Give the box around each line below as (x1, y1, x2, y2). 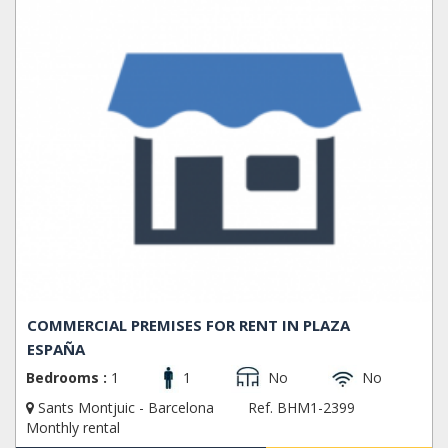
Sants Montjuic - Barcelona (34, 398, 218, 418)
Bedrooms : (26, 368, 107, 388)
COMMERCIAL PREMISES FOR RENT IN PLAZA (27, 315, 351, 336)
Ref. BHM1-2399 (248, 398, 355, 418)
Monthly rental (26, 418, 120, 438)
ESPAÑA (27, 339, 86, 360)
